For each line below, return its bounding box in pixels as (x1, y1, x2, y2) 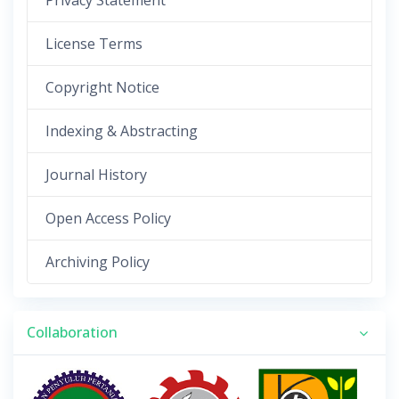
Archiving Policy (45, 252, 150, 273)
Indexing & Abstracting (45, 121, 198, 142)
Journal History (45, 165, 147, 185)
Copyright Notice (45, 77, 159, 98)
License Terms (45, 34, 142, 54)
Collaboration (27, 322, 118, 343)
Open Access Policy (45, 208, 171, 229)
